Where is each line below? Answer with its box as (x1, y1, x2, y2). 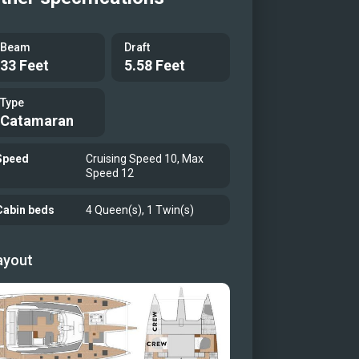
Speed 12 (86, 167, 135, 179)
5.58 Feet (124, 57, 186, 74)
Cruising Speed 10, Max (86, 152, 204, 165)
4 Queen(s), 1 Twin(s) (86, 204, 195, 216)
